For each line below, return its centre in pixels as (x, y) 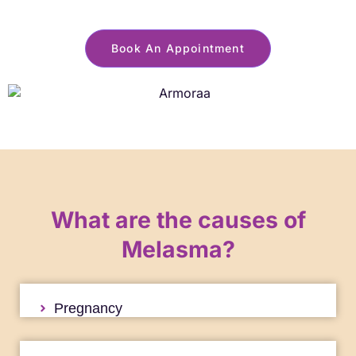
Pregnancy (88, 309)
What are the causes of (178, 220)
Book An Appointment (178, 48)
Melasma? (178, 250)
